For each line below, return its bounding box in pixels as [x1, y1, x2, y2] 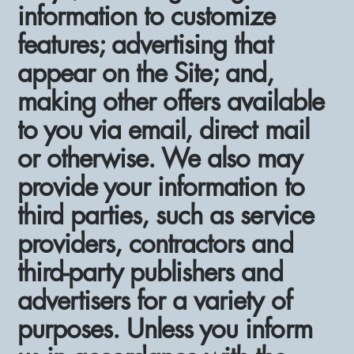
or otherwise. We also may [17, 141, 303, 175]
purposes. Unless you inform [17, 311, 312, 346]
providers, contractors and [17, 226, 293, 261]
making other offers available [17, 84, 324, 119]
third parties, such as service [17, 198, 314, 232]
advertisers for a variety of [17, 283, 292, 318]
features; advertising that [17, 27, 273, 62]
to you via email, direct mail [17, 112, 309, 147]
